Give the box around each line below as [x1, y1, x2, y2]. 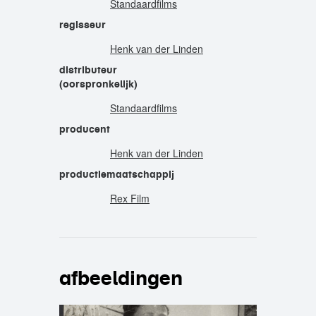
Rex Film [110, 191, 150, 205]
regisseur [59, 18, 106, 31]
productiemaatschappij [59, 168, 174, 181]
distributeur [59, 63, 117, 76]
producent [59, 123, 110, 135]
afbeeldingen [59, 265, 183, 291]
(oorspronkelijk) [59, 78, 138, 90]
